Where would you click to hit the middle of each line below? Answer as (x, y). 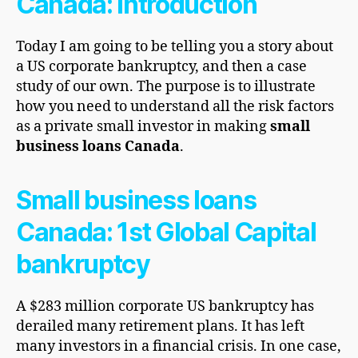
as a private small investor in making (143, 126)
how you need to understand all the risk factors (175, 106)
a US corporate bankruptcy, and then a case (161, 66)
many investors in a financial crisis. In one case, (179, 346)
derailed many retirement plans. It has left (160, 326)
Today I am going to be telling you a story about (175, 46)
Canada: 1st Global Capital (166, 232)
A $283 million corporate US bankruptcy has (165, 306)
